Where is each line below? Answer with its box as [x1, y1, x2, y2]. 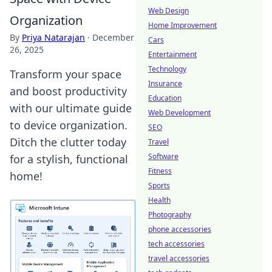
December [92, 32, 134, 43]
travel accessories [148, 253, 209, 263]
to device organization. [10, 118, 127, 132]
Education [148, 93, 182, 103]
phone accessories [148, 224, 211, 234]
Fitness [148, 166, 172, 176]
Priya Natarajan [22, 32, 85, 43]
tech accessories [148, 239, 205, 249]
